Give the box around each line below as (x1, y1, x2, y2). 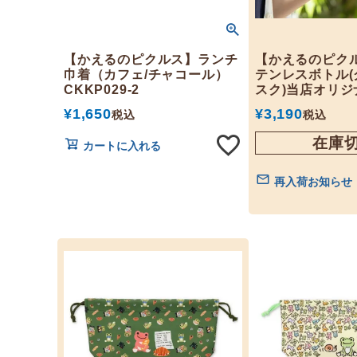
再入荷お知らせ (274, 175, 352, 188)
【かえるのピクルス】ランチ (64, 53, 238, 66)
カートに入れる (83, 139, 161, 152)
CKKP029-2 (64, 83, 140, 96)
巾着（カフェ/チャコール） (64, 68, 229, 81)
